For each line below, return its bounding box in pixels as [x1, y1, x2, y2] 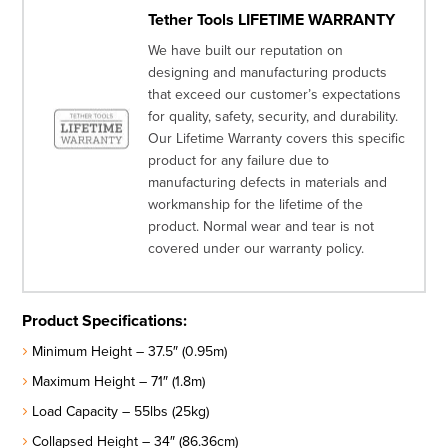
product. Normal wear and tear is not [148, 216, 375, 237]
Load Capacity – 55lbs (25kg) [32, 401, 210, 422]
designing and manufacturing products [148, 62, 388, 83]
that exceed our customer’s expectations [148, 84, 402, 105]
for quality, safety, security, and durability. [148, 106, 399, 127]
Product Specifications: [22, 309, 188, 333]
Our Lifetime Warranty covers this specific [148, 128, 406, 149]
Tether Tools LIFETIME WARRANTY [148, 8, 396, 32]
